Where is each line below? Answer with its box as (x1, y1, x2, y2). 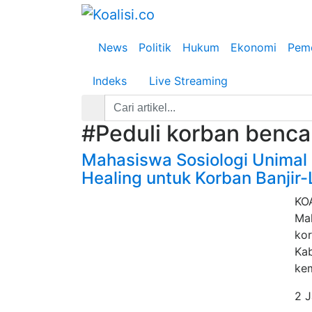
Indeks (93, 74, 127, 88)
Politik (139, 40, 171, 54)
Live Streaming (149, 74, 228, 88)
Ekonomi (231, 40, 276, 54)
